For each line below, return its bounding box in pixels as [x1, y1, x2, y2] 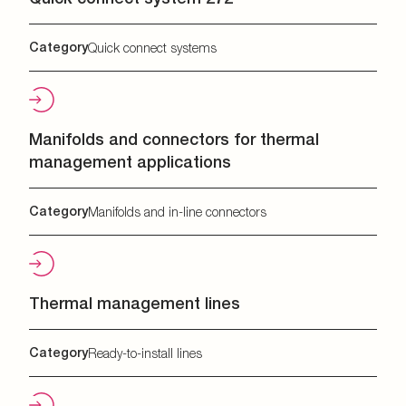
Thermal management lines [29, 294, 240, 313]
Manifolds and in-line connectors [88, 204, 266, 219]
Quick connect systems [88, 40, 217, 55]
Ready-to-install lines [88, 345, 202, 361]
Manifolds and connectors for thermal [29, 130, 319, 149]
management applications [29, 152, 231, 171]
